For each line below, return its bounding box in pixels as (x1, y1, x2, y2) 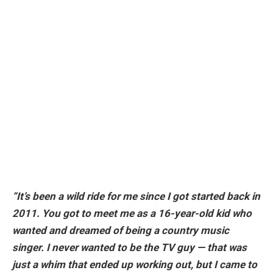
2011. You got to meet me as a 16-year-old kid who (12, 207, 252, 219)
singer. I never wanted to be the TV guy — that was (12, 241, 247, 253)
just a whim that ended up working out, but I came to (12, 258, 257, 271)
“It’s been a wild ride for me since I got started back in (12, 190, 260, 202)
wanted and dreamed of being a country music (12, 224, 229, 236)
